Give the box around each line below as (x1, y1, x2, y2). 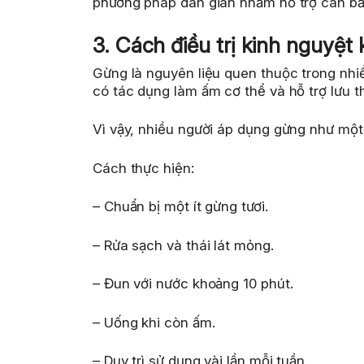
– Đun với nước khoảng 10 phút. (93, 275, 293, 292)
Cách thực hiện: (93, 159, 194, 176)
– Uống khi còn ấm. (93, 314, 215, 331)
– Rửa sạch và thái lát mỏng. (93, 236, 274, 253)
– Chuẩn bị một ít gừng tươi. (93, 198, 268, 215)
